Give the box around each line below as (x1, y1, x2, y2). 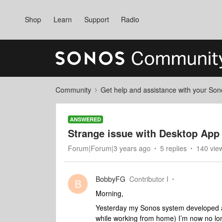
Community (55, 85, 91, 95)
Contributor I (129, 174, 168, 184)
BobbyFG (96, 174, 125, 184)
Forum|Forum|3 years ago (68, 143, 151, 153)
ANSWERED (70, 115, 101, 123)
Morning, (96, 188, 125, 198)
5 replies (160, 143, 187, 153)
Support (84, 14, 109, 24)
